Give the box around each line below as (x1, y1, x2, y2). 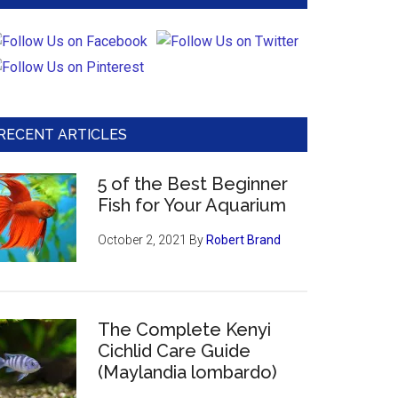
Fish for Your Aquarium (98, 195, 286, 216)
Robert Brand (206, 233, 281, 247)
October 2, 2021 (98, 233, 187, 247)
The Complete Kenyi (98, 319, 271, 340)
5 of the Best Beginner (98, 173, 288, 195)
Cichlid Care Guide (98, 340, 251, 362)
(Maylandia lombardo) (98, 362, 277, 383)
